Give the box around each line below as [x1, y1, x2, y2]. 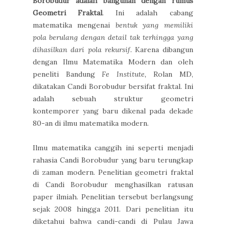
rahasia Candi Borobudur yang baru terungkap [33, 155, 193, 165]
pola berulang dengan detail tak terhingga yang [33, 33, 193, 42]
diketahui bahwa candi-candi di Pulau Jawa [33, 217, 193, 226]
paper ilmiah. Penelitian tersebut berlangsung [33, 192, 193, 202]
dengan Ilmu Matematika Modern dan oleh [33, 57, 193, 67]
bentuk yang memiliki [115, 20, 193, 30]
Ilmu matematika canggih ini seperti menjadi [33, 143, 193, 153]
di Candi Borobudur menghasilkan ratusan [33, 180, 193, 190]
